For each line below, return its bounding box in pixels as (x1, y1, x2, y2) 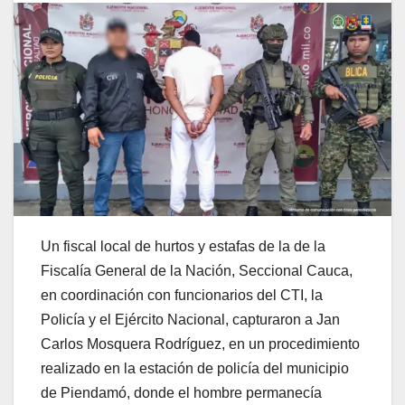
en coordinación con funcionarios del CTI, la (41, 287, 323, 303)
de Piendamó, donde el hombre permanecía (41, 384, 322, 400)
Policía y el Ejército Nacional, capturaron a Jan (41, 311, 340, 327)
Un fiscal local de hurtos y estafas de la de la (41, 238, 325, 254)
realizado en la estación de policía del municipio (41, 360, 349, 376)
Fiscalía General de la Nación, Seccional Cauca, (41, 262, 353, 278)
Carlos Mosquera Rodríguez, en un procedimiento (41, 335, 360, 352)
